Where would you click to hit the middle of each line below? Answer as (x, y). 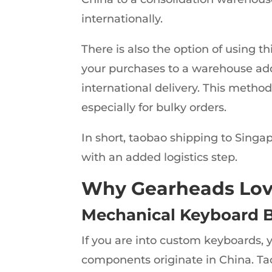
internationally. (122, 19)
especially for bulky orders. (154, 107)
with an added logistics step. (160, 157)
